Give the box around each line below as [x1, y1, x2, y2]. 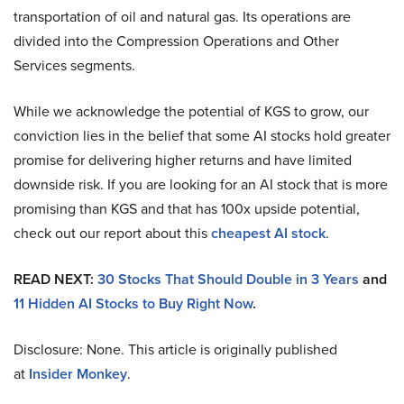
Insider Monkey [29, 363, 127, 385]
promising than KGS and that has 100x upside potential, [14, 198, 360, 220]
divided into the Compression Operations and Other [14, 31, 339, 52]
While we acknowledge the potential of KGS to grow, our [14, 101, 369, 123]
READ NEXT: [14, 269, 97, 290]
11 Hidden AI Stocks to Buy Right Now [14, 293, 252, 315]
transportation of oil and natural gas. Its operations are [14, 6, 351, 28]
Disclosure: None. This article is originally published [14, 339, 337, 361]
